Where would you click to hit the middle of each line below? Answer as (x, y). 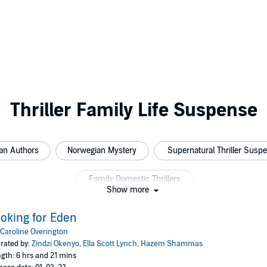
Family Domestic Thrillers (135, 179)
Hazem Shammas (171, 244)
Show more (129, 190)
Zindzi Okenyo (55, 244)
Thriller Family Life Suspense (133, 110)
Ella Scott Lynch (110, 244)
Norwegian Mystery (102, 150)
